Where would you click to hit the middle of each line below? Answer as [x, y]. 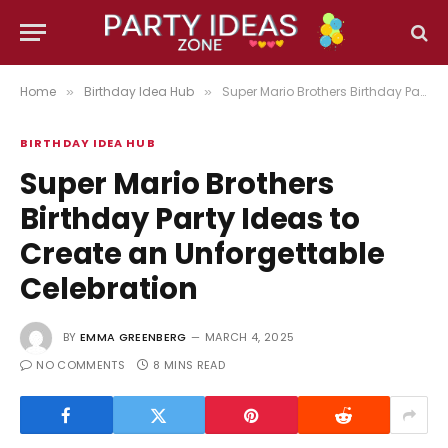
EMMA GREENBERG [133, 337]
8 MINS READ [189, 365]
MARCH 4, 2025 [249, 337]
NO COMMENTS [80, 365]
